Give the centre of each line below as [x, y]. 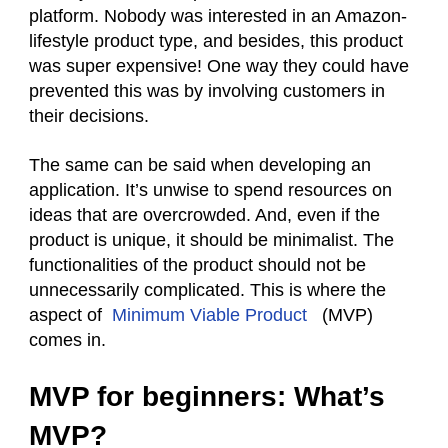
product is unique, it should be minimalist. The [211, 240]
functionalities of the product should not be [197, 265]
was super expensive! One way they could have [219, 66]
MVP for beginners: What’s [207, 396]
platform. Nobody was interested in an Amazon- [218, 16]
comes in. [67, 340]
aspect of [65, 315]
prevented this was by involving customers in [207, 91]
